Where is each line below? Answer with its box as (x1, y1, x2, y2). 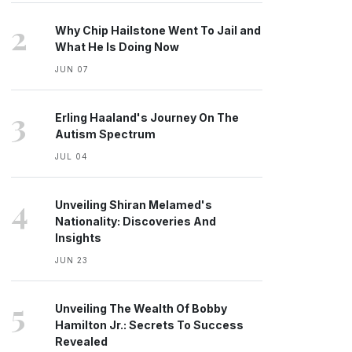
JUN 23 (55, 255, 88, 265)
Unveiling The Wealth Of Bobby (55, 302, 227, 315)
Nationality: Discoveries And (55, 214, 216, 228)
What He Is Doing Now (55, 40, 179, 53)
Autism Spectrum (55, 127, 156, 141)
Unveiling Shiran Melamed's (55, 198, 212, 211)
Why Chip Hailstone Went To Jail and (55, 24, 261, 37)
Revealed (55, 335, 108, 348)
